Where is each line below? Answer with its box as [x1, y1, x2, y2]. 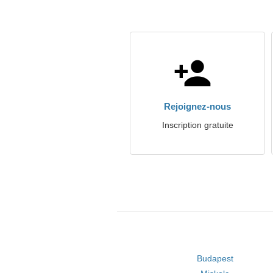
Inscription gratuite [161, 120, 233, 130]
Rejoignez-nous [164, 101, 231, 112]
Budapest [196, 253, 233, 263]
